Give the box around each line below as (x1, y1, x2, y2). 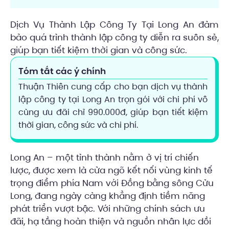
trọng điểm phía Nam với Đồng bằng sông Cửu (10, 176, 214, 189)
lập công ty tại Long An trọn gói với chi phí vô (18, 93, 208, 105)
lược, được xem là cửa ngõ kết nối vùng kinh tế (10, 164, 213, 176)
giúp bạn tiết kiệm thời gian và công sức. (10, 43, 187, 56)
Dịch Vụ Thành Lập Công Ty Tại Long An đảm (10, 18, 219, 31)
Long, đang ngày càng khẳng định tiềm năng (10, 189, 205, 202)
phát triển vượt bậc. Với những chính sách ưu (10, 202, 205, 215)
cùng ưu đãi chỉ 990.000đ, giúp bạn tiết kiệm (18, 106, 208, 118)
